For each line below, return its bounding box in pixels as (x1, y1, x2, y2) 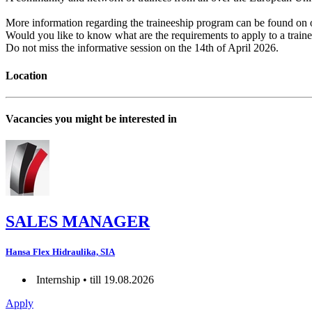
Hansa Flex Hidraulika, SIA (6, 247, 115, 258)
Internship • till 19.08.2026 (33, 273, 154, 286)
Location (6, 69, 47, 81)
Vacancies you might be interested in (6, 113, 177, 125)
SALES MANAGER (6, 212, 150, 231)
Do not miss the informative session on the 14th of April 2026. (6, 42, 281, 54)
